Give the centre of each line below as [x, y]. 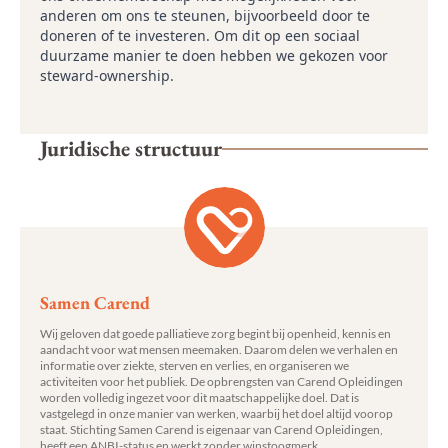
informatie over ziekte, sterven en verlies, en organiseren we [194, 365]
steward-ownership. [107, 75]
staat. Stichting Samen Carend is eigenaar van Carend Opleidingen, [211, 429]
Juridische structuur [131, 148]
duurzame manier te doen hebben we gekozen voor [214, 55]
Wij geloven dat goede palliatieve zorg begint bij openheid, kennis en [215, 333]
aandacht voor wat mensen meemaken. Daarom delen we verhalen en [219, 349]
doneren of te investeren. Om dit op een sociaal [200, 35]
